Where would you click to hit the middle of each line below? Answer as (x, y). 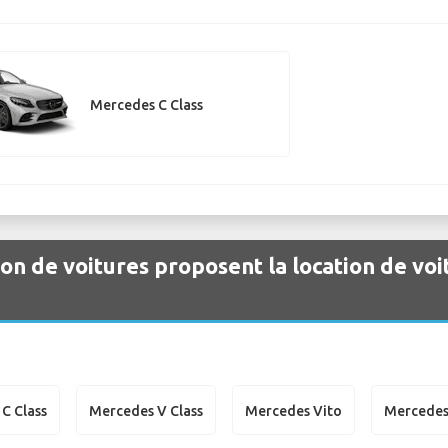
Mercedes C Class (146, 104)
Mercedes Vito (294, 410)
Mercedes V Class (146, 410)
